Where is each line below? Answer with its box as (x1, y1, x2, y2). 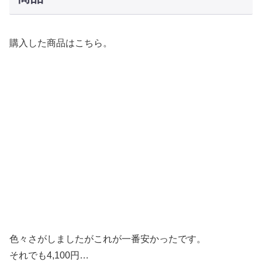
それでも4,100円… (9, 250, 89, 261)
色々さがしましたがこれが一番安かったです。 (9, 234, 206, 244)
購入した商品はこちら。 (9, 38, 112, 49)
